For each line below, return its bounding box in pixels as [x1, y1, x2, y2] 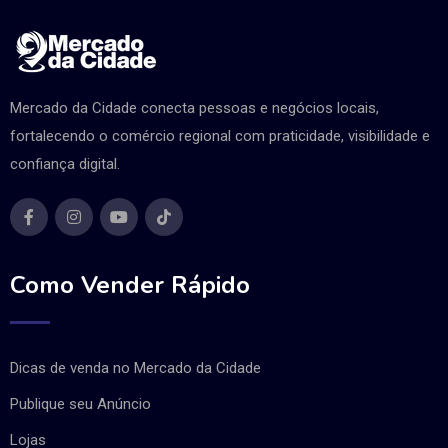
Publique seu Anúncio [10, 394, 151, 413]
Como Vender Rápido [10, 268, 250, 301]
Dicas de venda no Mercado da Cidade [10, 358, 261, 377]
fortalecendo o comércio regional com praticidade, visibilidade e [10, 126, 430, 145]
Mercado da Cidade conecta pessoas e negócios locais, [10, 98, 379, 117]
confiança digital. [10, 154, 120, 173]
